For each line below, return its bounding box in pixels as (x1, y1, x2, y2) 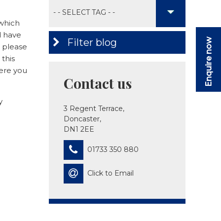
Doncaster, (63, 114, 101, 124)
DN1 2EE (63, 125, 94, 134)
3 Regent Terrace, (63, 104, 124, 113)
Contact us (63, 74, 132, 93)
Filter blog (64, 37, 117, 49)
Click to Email (87, 169, 134, 178)
